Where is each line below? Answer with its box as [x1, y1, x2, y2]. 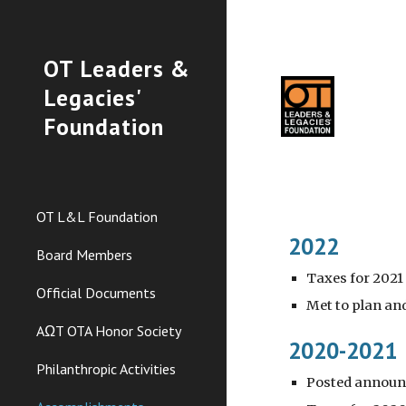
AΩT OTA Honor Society [36, 322, 181, 340]
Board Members [36, 246, 132, 264]
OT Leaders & [43, 53, 190, 83]
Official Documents [36, 284, 156, 302]
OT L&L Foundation [36, 208, 158, 226]
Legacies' [43, 82, 140, 112]
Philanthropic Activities [36, 360, 176, 378]
